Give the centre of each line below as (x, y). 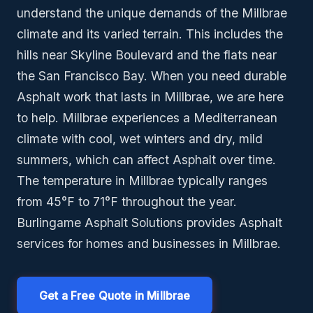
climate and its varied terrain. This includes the (150, 34)
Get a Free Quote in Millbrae (115, 295)
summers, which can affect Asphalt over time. (146, 160)
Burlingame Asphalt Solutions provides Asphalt (150, 223)
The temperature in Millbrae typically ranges (142, 181)
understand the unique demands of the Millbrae (152, 13)
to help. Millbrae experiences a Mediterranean (147, 118)
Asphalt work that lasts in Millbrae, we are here (150, 97)
